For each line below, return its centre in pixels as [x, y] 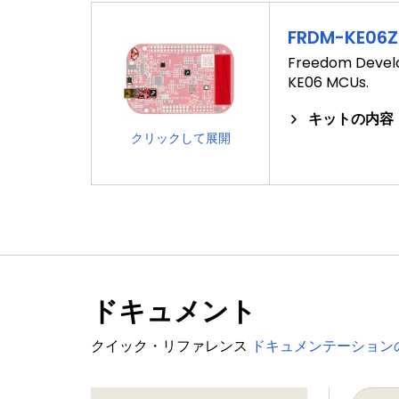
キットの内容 [351, 119]
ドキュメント [174, 312]
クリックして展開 [180, 138]
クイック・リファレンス [171, 346]
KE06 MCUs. [328, 82]
